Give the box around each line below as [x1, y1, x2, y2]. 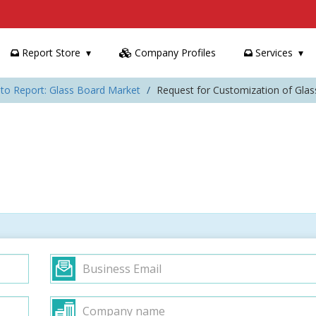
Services [253, 46, 293, 59]
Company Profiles [132, 46, 216, 59]
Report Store [19, 46, 80, 59]
